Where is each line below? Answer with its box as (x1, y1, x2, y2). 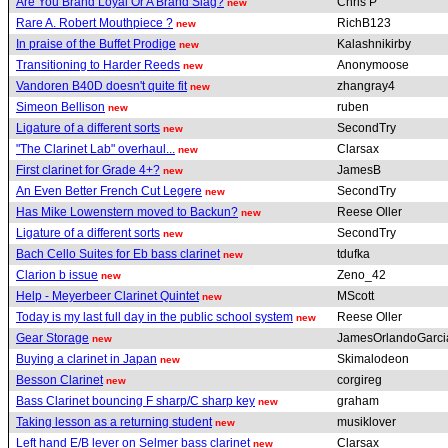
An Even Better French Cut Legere (16, 183, 202, 198)
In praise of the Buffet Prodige (16, 36, 176, 51)
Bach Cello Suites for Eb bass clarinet (16, 246, 220, 261)
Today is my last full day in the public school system (16, 309, 293, 324)
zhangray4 (337, 79, 398, 93)
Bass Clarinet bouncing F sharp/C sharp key (16, 393, 255, 408)
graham (337, 394, 382, 408)
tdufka (337, 247, 373, 261)
